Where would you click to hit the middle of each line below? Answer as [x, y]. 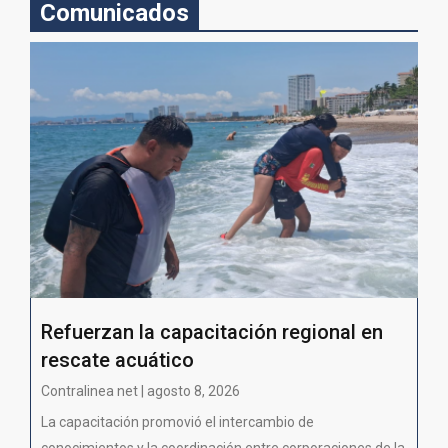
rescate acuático [117, 359]
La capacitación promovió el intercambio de [177, 421]
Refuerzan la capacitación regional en [212, 331]
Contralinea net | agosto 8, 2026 [140, 390]
